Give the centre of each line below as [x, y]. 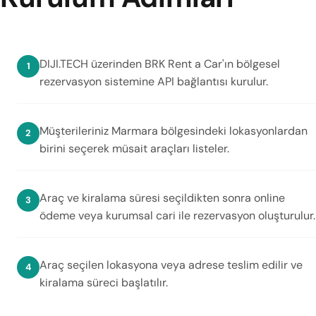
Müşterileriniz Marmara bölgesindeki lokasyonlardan [174, 131]
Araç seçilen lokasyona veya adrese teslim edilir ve [171, 265]
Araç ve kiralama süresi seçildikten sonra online [162, 198]
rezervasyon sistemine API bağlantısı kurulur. [154, 81]
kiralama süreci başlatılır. [104, 282]
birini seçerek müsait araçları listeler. [134, 148]
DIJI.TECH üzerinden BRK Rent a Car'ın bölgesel [160, 64]
